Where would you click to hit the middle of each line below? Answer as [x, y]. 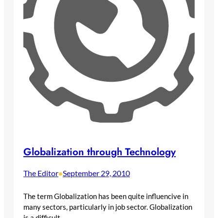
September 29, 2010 [96, 173]
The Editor [41, 173]
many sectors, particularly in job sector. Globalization [108, 207]
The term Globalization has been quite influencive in [106, 196]
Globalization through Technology [100, 152]
